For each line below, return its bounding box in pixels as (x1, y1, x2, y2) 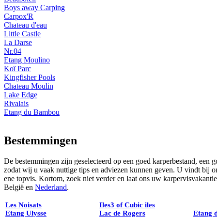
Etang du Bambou (4, 108, 60, 117)
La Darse (4, 38, 32, 47)
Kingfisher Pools (4, 73, 55, 82)
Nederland (35, 183, 67, 192)
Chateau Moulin (4, 82, 53, 91)
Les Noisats (5, 201, 42, 209)
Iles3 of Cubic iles (99, 201, 155, 209)
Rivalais (4, 99, 29, 108)
